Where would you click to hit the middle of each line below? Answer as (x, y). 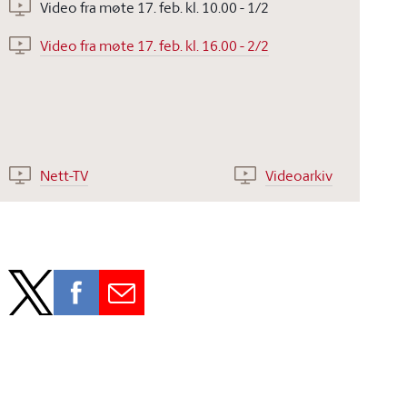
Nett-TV (65, 176)
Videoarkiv (298, 176)
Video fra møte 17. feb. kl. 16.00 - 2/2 (155, 45)
